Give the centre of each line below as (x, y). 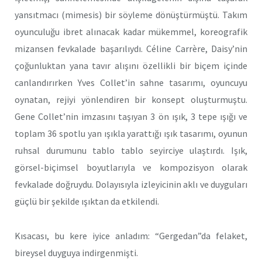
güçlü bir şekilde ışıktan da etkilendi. (87, 201)
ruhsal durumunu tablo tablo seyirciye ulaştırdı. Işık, (131, 151)
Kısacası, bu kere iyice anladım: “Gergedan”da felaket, (131, 236)
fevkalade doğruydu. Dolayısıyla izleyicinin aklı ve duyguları (131, 185)
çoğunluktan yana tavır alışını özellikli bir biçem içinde (131, 66)
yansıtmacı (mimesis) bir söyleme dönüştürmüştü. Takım (131, 15)
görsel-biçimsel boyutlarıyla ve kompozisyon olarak (131, 168)
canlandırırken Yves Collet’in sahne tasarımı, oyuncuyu (131, 83)
